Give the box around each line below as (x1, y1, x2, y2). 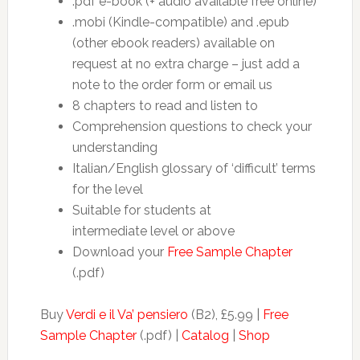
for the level (72, 182, 143, 197)
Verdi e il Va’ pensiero (65, 307, 188, 322)
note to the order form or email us (72, 77, 272, 92)
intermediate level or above (72, 223, 235, 239)
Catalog (181, 328, 229, 343)
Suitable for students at (72, 202, 211, 218)
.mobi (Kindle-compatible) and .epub (72, 14, 289, 30)
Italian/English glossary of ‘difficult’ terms (72, 161, 316, 176)
